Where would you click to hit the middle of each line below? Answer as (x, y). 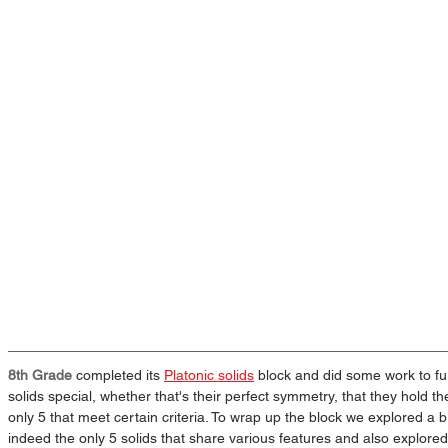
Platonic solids (209, 374)
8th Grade (40, 374)
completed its (118, 374)
